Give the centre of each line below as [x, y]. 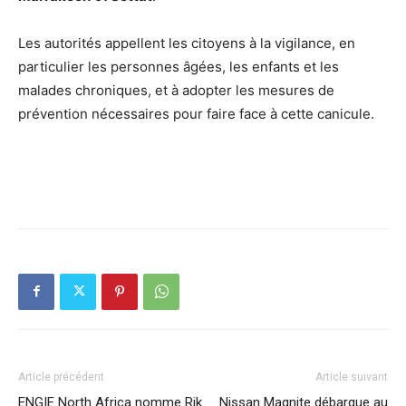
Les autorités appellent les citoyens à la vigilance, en [187, 43]
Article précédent [61, 377]
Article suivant [352, 377]
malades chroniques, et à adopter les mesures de [176, 90]
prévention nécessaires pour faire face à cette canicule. [196, 113]
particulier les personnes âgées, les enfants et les [179, 66]
